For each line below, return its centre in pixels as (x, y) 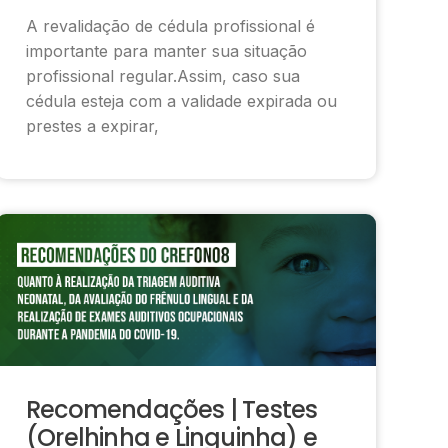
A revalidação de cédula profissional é (170, 25)
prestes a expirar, (92, 125)
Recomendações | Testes (172, 409)
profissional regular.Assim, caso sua (163, 75)
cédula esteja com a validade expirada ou (181, 100)
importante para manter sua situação (166, 50)
